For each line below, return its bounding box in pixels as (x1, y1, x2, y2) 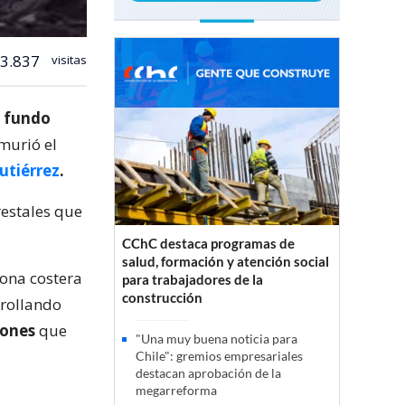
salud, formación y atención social (122, 253, 329, 270)
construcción (122, 289, 202, 306)
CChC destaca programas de (122, 235, 295, 252)
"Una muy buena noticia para (136, 331, 297, 347)
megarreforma (136, 382, 217, 399)
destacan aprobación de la (136, 365, 281, 381)
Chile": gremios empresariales (136, 348, 303, 364)
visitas (49, 51, 87, 68)
